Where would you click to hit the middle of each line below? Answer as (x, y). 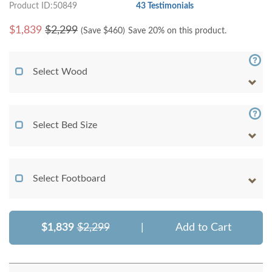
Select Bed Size (65, 125)
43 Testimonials (165, 6)
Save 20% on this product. (177, 31)
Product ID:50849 (43, 6)
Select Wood (60, 72)
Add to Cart (203, 228)
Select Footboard (69, 179)
